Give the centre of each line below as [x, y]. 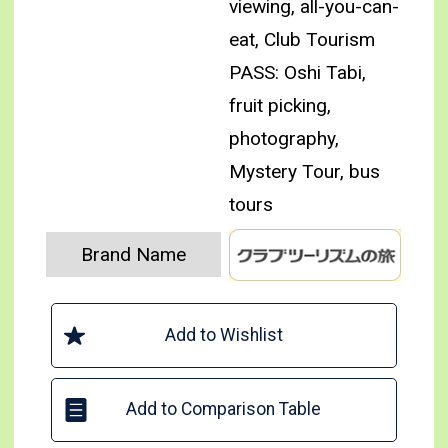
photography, [284, 139]
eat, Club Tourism [302, 40]
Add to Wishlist [223, 334]
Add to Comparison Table [224, 408]
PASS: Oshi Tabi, [298, 73]
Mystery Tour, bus [305, 172]
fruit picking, [280, 106]
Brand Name [134, 255]
